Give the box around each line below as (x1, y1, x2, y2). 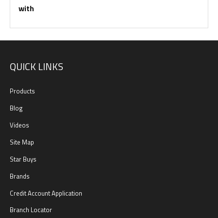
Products (10, 86, 35, 96)
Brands (10, 171, 30, 181)
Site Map (10, 137, 34, 147)
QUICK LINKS (10, 58, 63, 74)
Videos (10, 120, 29, 130)
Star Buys (10, 154, 36, 164)
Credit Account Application (10, 188, 82, 198)
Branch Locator (10, 205, 52, 215)
